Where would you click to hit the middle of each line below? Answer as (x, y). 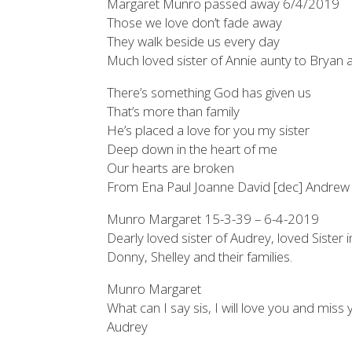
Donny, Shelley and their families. (200, 257)
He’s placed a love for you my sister (209, 130)
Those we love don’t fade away (195, 23)
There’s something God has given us (209, 93)
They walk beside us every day (194, 42)
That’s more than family (174, 112)
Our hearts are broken (171, 168)
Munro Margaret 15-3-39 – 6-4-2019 (213, 219)
